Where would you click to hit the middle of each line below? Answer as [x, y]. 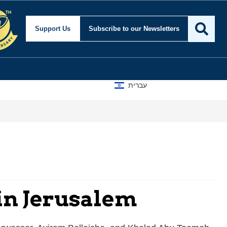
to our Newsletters [151, 29]
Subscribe [106, 29]
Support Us [53, 29]
